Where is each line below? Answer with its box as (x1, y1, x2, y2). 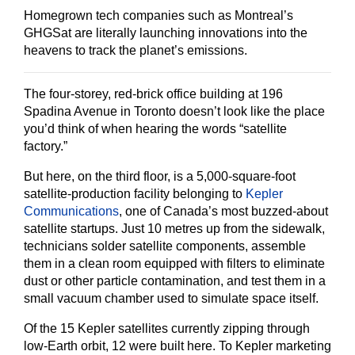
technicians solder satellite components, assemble (24, 239, 306, 253)
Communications (24, 204, 119, 218)
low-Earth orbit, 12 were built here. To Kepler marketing (24, 339, 331, 353)
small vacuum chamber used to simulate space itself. (24, 292, 319, 305)
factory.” (24, 139, 67, 153)
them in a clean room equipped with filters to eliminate (24, 257, 325, 270)
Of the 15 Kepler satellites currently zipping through (24, 322, 310, 335)
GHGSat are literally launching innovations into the (24, 26, 307, 40)
